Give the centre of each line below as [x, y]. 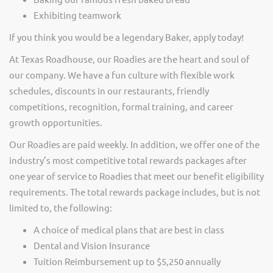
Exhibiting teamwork [77, 15]
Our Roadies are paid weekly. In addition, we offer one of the [134, 144]
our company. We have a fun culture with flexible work [122, 75]
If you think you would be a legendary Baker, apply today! [126, 37]
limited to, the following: [61, 207]
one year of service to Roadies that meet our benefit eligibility [136, 176]
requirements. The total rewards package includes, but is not [135, 192]
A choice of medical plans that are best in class [129, 229]
